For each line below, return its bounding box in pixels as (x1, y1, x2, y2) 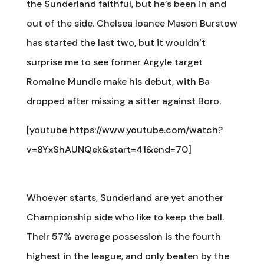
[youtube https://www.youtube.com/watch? (26, 123, 223, 136)
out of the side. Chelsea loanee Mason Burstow (26, 16, 237, 29)
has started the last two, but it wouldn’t (26, 36, 206, 49)
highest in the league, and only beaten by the (26, 249, 229, 262)
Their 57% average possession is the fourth (26, 230, 221, 243)
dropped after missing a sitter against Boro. (26, 94, 221, 107)
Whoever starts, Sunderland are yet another (26, 191, 223, 204)
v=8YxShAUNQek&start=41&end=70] (26, 143, 192, 156)
